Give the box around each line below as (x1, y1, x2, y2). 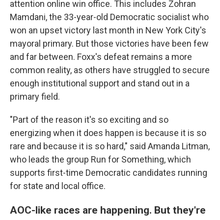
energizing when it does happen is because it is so (10, 128, 206, 138)
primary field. (10, 91, 60, 102)
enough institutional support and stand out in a (10, 78, 190, 88)
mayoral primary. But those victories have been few (10, 38, 209, 49)
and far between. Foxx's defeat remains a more (10, 52, 192, 62)
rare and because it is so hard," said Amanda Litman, (10, 141, 210, 151)
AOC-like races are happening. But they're (10, 204, 206, 216)
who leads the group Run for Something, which (10, 154, 191, 165)
